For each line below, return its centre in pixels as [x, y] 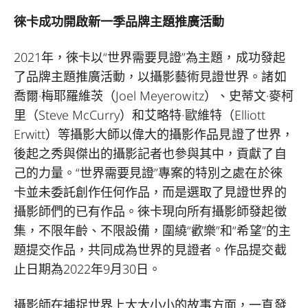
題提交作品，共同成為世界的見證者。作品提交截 [150, 250]
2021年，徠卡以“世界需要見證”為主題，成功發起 [150, 57]
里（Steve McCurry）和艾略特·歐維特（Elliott [140, 115]
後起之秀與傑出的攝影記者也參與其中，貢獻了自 [150, 153]
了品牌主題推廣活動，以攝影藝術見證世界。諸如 [150, 76]
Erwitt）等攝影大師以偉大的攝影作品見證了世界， [154, 134]
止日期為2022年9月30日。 [88, 269]
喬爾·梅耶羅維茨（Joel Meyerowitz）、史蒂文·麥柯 [154, 96]
